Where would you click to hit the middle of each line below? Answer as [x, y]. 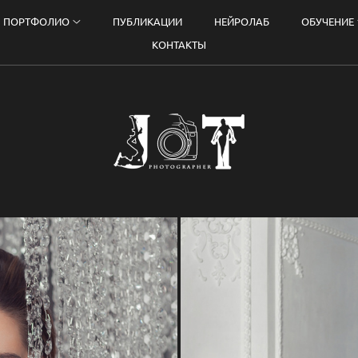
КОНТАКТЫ [179, 44]
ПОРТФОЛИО [37, 21]
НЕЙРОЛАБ [242, 21]
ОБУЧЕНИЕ [328, 21]
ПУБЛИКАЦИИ [147, 21]
